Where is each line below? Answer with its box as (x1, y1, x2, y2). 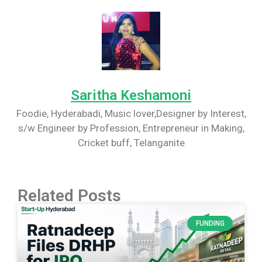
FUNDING (195, 219, 225, 227)
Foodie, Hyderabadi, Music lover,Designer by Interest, (16, 107, 246, 119)
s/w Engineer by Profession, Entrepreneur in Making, (18, 122, 244, 134)
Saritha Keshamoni (71, 87, 191, 104)
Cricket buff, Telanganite (77, 136, 185, 149)
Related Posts (18, 185, 121, 205)
